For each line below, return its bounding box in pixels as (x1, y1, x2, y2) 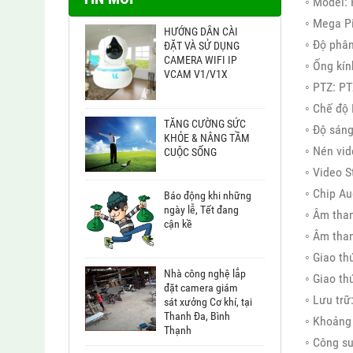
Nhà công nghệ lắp (164, 267, 246, 281)
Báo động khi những (164, 189, 251, 203)
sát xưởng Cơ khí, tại (164, 295, 252, 309)
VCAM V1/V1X (164, 68, 228, 81)
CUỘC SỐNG (164, 145, 217, 158)
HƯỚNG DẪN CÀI (164, 25, 238, 39)
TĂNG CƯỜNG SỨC (164, 117, 246, 130)
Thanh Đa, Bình (164, 310, 230, 323)
